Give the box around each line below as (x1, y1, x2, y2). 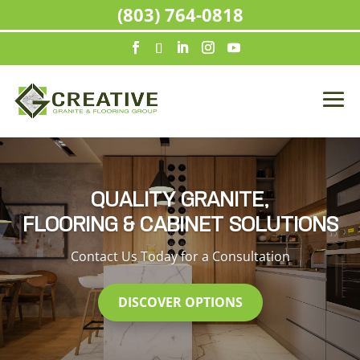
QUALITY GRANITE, (91, 191, 269, 211)
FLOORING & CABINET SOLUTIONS (22, 216, 338, 235)
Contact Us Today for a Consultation (70, 247, 290, 266)
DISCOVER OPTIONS (117, 293, 243, 312)
